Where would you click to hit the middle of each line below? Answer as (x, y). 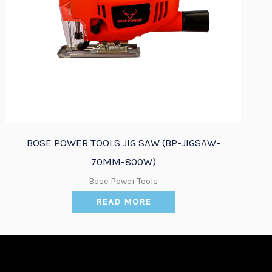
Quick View (115, 135)
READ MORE (123, 202)
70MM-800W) (123, 161)
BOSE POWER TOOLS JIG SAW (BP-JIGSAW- (123, 142)
